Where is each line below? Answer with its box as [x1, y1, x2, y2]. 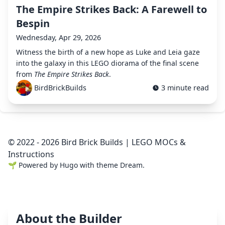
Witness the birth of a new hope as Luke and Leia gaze [16, 47, 200, 57]
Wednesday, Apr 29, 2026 [16, 33, 101, 43]
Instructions [8, 149, 54, 160]
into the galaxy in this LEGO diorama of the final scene [16, 58, 199, 68]
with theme [78, 160, 120, 170]
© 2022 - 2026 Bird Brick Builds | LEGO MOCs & [8, 137, 186, 148]
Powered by [19, 160, 60, 170]
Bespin [16, 17, 50, 31]
